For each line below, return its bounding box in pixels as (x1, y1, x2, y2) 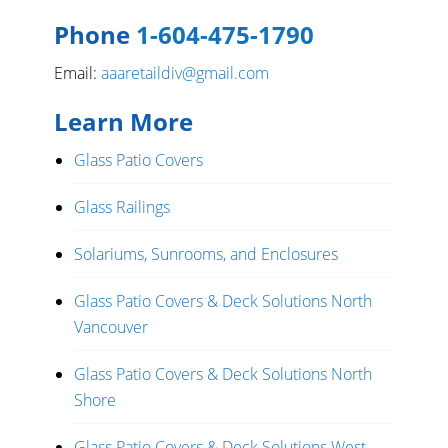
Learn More (54, 105, 193, 138)
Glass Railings (74, 196, 170, 218)
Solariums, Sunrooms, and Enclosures (74, 243, 338, 265)
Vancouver (74, 316, 148, 338)
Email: (54, 62, 101, 84)
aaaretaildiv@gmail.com (101, 62, 269, 84)
